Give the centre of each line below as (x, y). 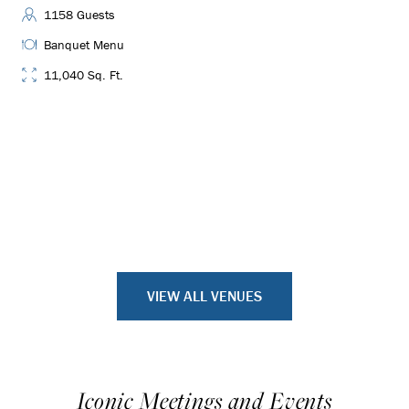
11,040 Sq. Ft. (84, 75)
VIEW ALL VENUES (204, 296)
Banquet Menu (84, 45)
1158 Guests (79, 15)
